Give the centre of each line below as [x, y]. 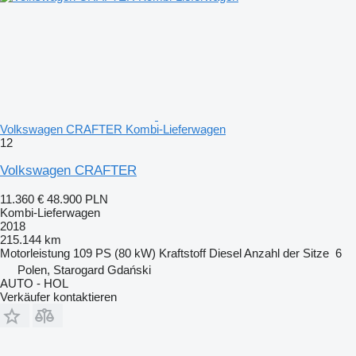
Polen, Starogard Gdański [84, 270]
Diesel [225, 253]
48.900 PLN [77, 199]
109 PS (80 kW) [114, 253]
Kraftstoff [182, 253]
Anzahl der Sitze [286, 253]
